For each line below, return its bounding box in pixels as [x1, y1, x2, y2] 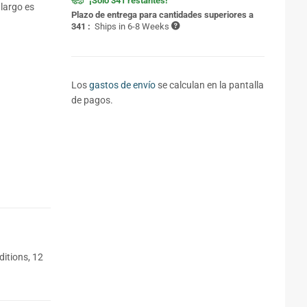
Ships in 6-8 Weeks [94, 21, 171, 32]
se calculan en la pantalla [155, 79, 264, 90]
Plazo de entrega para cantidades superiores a [71, 10, 254, 20]
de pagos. [71, 95, 113, 106]
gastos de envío [88, 79, 156, 90]
